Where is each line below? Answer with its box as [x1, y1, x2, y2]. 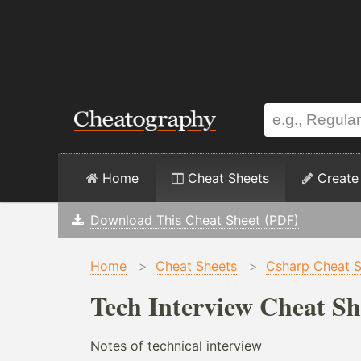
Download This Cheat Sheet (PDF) [89, 212, 299, 228]
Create [313, 170, 359, 186]
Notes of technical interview [90, 338, 262, 354]
